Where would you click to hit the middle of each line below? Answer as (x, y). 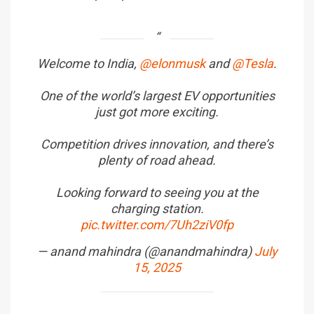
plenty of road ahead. (157, 160)
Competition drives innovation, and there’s (157, 144)
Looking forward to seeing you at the (157, 192)
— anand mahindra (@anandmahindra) (145, 251)
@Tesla (253, 63)
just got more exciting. (157, 111)
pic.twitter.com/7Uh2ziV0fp (157, 224)
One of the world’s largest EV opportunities (157, 95)
